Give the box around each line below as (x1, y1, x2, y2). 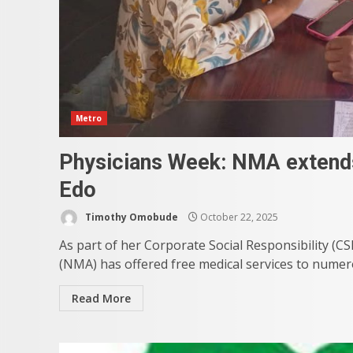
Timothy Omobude (83, 210, 178, 224)
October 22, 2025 (198, 210, 278, 224)
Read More (72, 291, 131, 306)
